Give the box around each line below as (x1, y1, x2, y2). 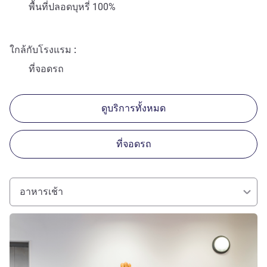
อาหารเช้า (20, 185, 63, 197)
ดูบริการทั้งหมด (101, 102, 166, 114)
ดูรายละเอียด (9, 212, 57, 222)
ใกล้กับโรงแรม (10, 44, 72, 55)
